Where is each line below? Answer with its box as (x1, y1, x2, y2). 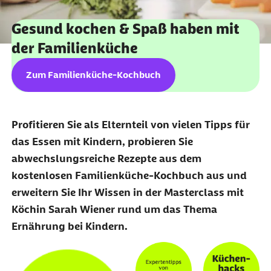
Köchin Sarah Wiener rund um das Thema (11, 203, 217, 215)
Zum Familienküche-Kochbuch (25, 68, 161, 80)
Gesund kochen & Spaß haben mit (11, 20, 240, 37)
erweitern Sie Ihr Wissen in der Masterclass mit (11, 186, 244, 198)
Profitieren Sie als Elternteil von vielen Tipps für (11, 118, 250, 131)
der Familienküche (11, 39, 138, 56)
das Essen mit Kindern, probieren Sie (11, 135, 193, 148)
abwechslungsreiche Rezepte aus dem (11, 152, 201, 165)
